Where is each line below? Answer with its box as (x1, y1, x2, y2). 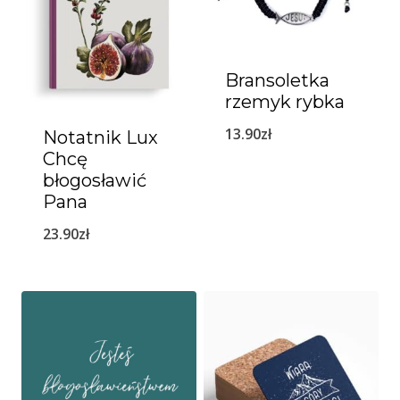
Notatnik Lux (43, 126, 158, 148)
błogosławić (43, 169, 146, 191)
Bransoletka (225, 69, 329, 91)
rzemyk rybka (225, 90, 345, 112)
